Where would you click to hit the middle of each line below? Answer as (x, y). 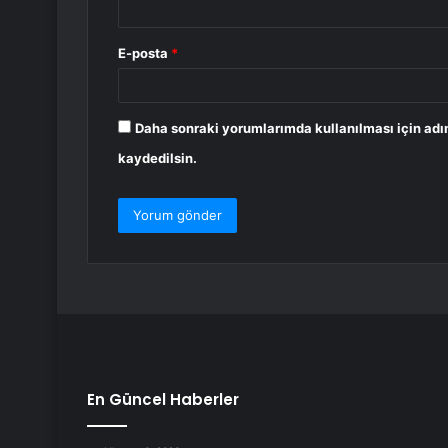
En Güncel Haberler (163, 400)
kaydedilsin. (157, 158)
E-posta (144, 53)
